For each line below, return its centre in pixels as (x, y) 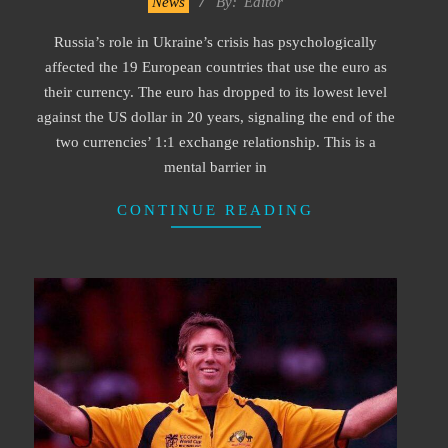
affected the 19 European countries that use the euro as (215, 66)
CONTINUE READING (215, 209)
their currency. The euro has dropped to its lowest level (215, 91)
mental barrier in (215, 166)
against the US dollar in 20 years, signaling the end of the (215, 116)
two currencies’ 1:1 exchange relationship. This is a (215, 141)
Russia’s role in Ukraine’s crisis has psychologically (215, 41)
